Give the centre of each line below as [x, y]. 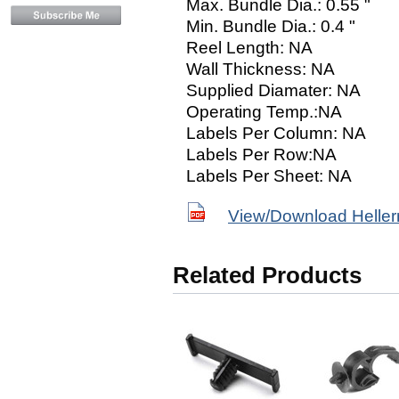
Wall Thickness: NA [261, 69]
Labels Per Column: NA [276, 133]
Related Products [267, 275]
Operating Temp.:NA [264, 112]
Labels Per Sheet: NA [269, 176]
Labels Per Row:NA [261, 155]
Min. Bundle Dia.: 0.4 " [271, 26]
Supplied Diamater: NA [273, 90]
